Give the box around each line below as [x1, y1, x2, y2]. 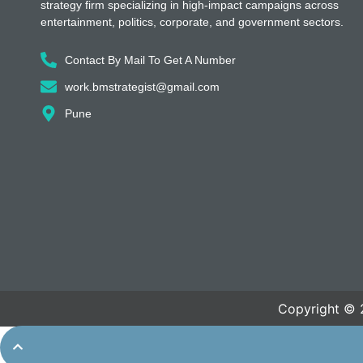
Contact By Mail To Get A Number [65, 53, 236, 66]
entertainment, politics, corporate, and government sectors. [41, 15, 344, 29]
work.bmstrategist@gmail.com [65, 79, 220, 93]
